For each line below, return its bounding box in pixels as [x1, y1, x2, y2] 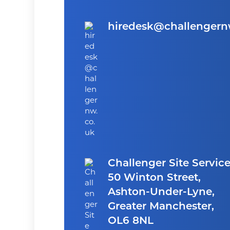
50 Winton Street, [107, 173, 201, 183]
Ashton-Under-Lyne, [107, 187, 215, 198]
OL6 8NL [107, 216, 154, 226]
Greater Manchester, [107, 202, 214, 212]
